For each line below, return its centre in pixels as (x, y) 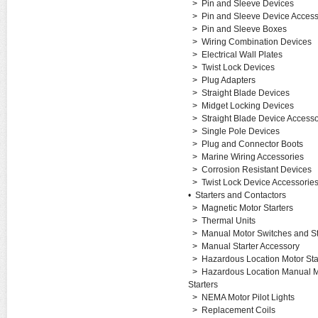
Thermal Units (228, 221)
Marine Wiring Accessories (252, 157)
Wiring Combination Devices (256, 42)
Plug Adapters (228, 80)
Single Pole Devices (240, 131)
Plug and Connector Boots (252, 144)
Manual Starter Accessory (250, 246)
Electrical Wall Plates (242, 55)
